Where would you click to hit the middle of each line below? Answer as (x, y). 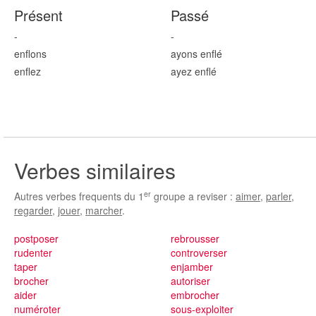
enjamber (192, 267)
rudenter (33, 253)
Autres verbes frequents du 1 (79, 196)
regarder (33, 210)
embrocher (195, 295)
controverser (199, 253)
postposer (36, 238)
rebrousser (195, 238)
